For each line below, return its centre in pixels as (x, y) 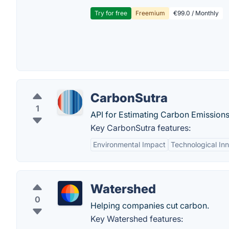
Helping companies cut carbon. (150, 205)
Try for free (111, 13)
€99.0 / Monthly (196, 13)
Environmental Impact (129, 144)
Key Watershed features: (137, 219)
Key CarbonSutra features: (141, 128)
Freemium (150, 13)
